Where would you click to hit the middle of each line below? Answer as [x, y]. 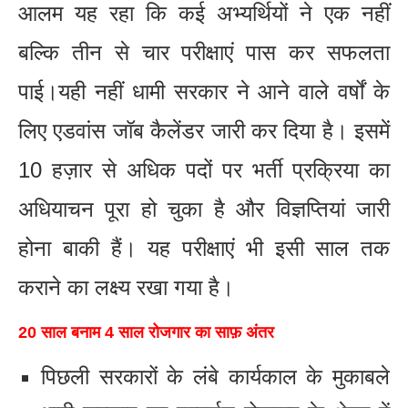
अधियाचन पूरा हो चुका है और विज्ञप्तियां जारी [204, 209]
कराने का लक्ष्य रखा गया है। [126, 288]
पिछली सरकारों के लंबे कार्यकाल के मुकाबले [215, 377]
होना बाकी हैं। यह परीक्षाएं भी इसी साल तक [204, 249]
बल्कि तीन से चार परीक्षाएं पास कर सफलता [204, 53]
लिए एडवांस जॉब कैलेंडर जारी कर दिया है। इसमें [204, 131]
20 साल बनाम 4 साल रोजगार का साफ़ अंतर [146, 333]
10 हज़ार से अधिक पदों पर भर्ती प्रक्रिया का [204, 170]
